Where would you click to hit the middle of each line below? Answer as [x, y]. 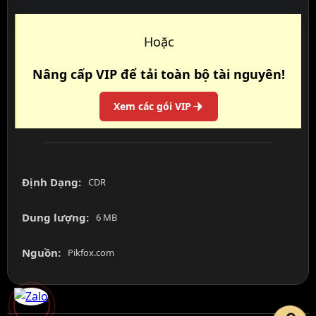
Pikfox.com [91, 253]
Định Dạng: [51, 182]
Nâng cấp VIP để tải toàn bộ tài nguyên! [159, 74]
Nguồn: [41, 253]
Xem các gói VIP [152, 107]
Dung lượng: [55, 218]
